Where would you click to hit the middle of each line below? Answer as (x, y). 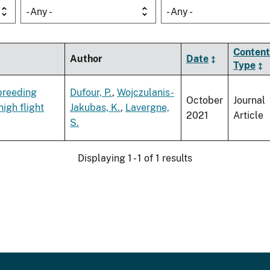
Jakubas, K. (95, 108)
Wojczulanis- (146, 93)
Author (86, 59)
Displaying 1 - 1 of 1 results (135, 159)
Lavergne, (147, 108)
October (205, 101)
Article (248, 116)
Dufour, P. (91, 93)
